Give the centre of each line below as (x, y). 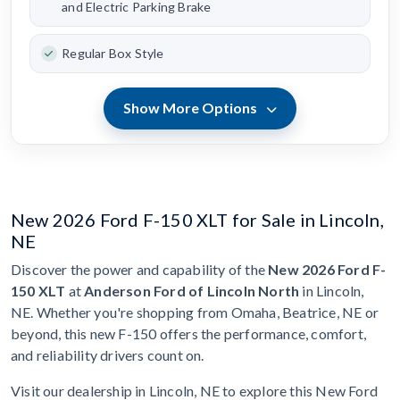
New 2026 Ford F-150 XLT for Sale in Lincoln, (197, 219)
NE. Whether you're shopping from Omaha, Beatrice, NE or (195, 312)
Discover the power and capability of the (140, 269)
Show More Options (192, 108)
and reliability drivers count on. (108, 354)
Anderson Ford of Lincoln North (192, 290)
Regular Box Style (113, 54)
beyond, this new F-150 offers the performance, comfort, (189, 333)
